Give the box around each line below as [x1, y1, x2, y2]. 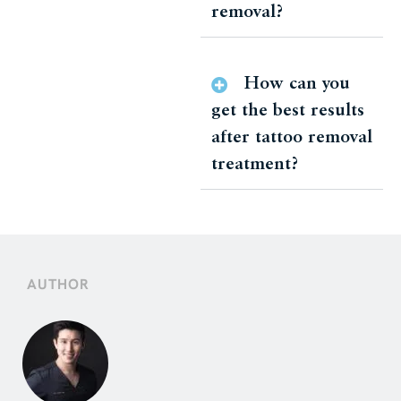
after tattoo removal [211, 128, 372, 147]
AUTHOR [27, 274, 90, 294]
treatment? [211, 155, 298, 174]
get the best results [211, 101, 364, 120]
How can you [243, 74, 350, 93]
